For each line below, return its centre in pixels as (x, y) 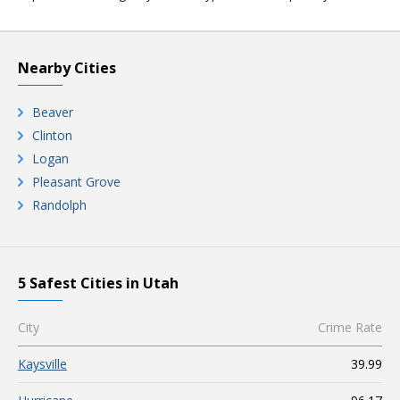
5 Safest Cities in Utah (98, 283)
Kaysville (42, 364)
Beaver (53, 112)
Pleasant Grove (76, 182)
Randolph (59, 205)
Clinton (52, 135)
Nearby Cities (67, 68)
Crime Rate (350, 327)
